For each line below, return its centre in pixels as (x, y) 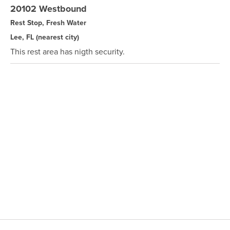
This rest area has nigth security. (68, 51)
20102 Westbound (49, 9)
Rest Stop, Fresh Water (48, 23)
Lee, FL (23, 37)
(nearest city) (57, 37)
